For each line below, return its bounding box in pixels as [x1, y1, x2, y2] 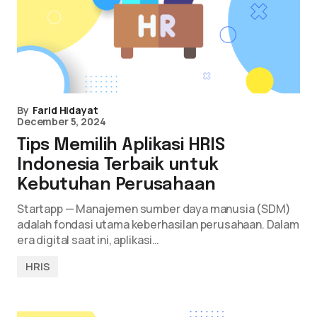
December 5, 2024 [17, 115, 106, 128]
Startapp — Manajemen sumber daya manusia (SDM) [17, 201, 291, 217]
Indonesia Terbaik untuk [17, 156, 219, 174]
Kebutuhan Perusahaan [17, 176, 217, 194]
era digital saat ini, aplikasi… [17, 232, 160, 248]
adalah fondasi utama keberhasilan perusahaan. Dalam [17, 217, 299, 232]
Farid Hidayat [32, 103, 98, 117]
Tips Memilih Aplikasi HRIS [17, 137, 225, 154]
